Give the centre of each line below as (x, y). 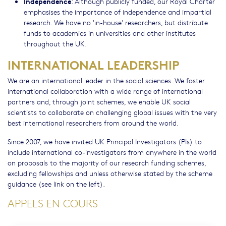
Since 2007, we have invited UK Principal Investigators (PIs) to (105, 141)
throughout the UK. (55, 43)
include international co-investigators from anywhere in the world (112, 152)
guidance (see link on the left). (56, 184)
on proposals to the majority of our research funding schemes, (107, 162)
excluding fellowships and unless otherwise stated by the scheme (110, 173)
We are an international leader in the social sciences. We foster (106, 80)
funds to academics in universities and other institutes (110, 33)
